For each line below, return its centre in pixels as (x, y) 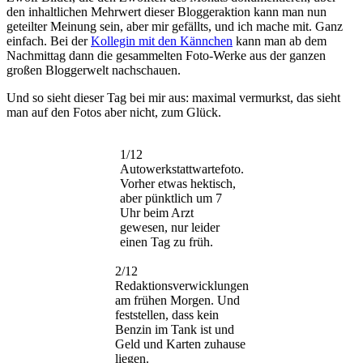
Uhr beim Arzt (156, 212)
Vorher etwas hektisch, (177, 183)
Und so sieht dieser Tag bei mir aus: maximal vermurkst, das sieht (173, 97)
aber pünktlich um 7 (171, 198)
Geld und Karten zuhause (180, 344)
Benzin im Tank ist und (174, 329)
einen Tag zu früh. (166, 241)
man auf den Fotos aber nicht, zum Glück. (114, 112)
